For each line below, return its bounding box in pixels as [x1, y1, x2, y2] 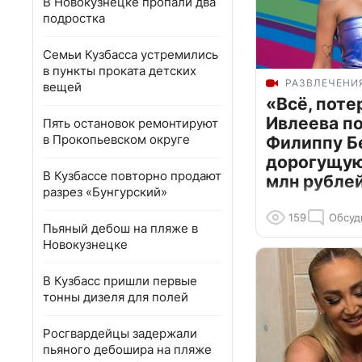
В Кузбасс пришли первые [43, 273, 197, 288]
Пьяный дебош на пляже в [43, 221, 198, 236]
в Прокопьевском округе [43, 132, 190, 147]
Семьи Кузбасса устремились [43, 47, 218, 62]
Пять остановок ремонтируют [43, 116, 218, 131]
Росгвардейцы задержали [43, 326, 197, 341]
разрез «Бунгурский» [43, 184, 167, 200]
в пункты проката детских [43, 63, 196, 78]
